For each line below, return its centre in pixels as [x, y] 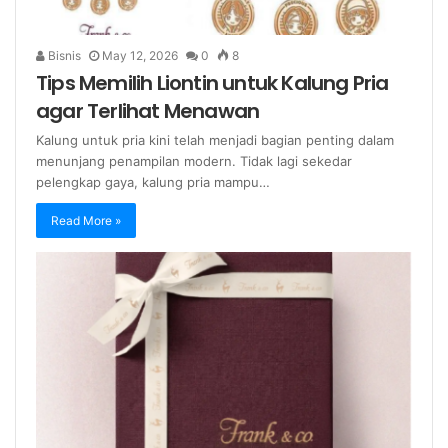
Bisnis [63, 55]
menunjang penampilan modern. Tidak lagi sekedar [194, 160]
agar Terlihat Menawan [148, 110]
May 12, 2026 [140, 55]
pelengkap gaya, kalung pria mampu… [153, 181]
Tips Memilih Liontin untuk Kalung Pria [212, 82]
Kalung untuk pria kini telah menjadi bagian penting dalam [215, 139]
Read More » [86, 220]
